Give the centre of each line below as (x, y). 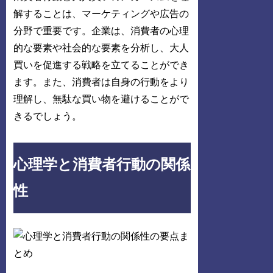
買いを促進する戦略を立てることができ (101, 65)
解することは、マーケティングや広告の (101, 14)
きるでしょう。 (48, 116)
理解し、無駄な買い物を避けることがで (101, 99)
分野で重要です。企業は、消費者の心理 (101, 31)
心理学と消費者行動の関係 (102, 164)
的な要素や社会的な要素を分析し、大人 (101, 48)
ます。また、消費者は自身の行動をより (101, 82)
